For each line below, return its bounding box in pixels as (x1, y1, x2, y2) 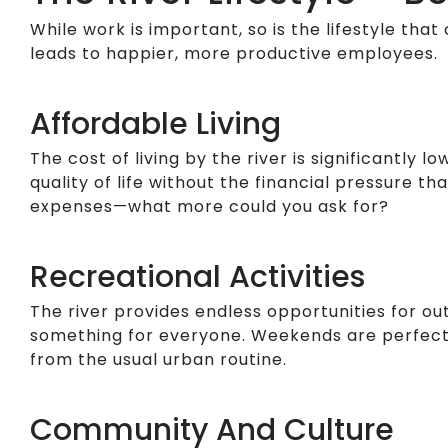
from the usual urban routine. (29, 348, 287, 372)
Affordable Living (29, 103, 281, 146)
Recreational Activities (29, 256, 365, 299)
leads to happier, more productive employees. (29, 42, 438, 66)
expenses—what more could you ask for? (29, 195, 389, 219)
